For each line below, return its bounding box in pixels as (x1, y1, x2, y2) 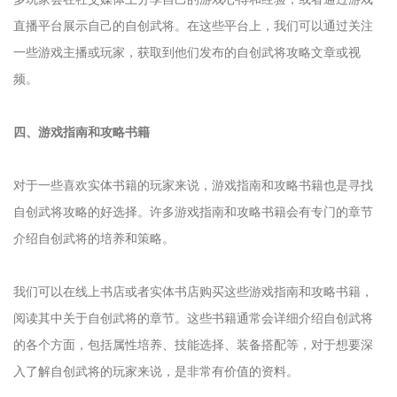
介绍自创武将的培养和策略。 (13, 231, 175, 245)
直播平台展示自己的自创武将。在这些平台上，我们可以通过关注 (13, 19, 373, 33)
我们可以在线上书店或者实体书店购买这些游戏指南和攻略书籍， (13, 284, 373, 299)
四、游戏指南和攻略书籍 (13, 125, 150, 139)
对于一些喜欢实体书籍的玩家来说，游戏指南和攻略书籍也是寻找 (13, 178, 373, 192)
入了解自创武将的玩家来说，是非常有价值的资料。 (13, 364, 299, 378)
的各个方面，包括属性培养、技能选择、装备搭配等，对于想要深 (13, 338, 373, 352)
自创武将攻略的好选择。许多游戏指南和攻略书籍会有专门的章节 (13, 205, 373, 219)
